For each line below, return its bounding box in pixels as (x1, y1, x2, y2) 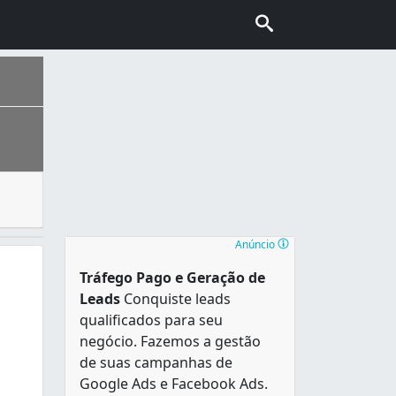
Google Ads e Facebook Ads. (80, 373, 268, 393)
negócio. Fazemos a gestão (80, 331, 261, 351)
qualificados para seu (80, 309, 223, 330)
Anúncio (235, 236, 275, 252)
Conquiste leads (120, 288, 231, 308)
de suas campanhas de (80, 352, 232, 372)
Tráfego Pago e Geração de (80, 267, 265, 287)
